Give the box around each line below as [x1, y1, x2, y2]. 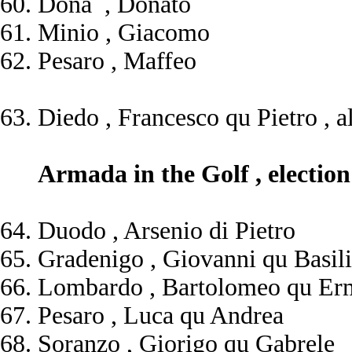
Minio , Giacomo [38, 19, 210, 46]
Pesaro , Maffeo [38, 47, 196, 75]
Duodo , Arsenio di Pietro [38, 217, 295, 244]
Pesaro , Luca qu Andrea [38, 302, 284, 329]
